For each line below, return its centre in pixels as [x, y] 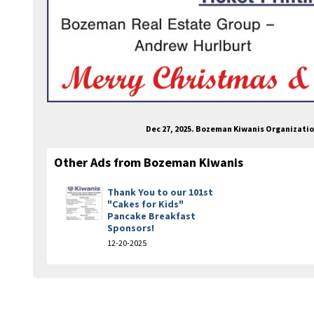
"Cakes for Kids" [145, 204]
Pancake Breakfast [151, 216]
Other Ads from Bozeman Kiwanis [149, 162]
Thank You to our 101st [160, 192]
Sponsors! [131, 227]
